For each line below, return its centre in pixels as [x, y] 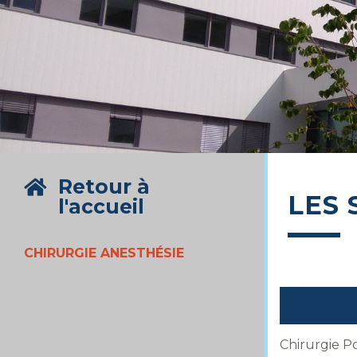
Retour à [104, 186]
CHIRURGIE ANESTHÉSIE [104, 253]
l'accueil [101, 206]
